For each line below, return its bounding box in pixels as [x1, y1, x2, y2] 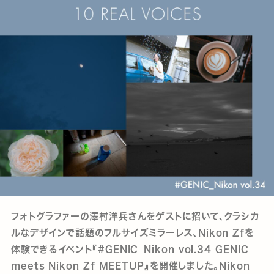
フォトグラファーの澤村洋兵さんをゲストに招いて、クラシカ [11, 212, 260, 221]
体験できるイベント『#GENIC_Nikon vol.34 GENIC [11, 245, 249, 254]
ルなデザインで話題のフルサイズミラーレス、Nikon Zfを [11, 228, 254, 237]
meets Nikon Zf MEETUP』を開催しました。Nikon [11, 261, 250, 270]
